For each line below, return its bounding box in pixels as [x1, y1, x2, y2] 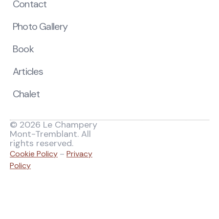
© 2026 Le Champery [10, 119, 97, 131]
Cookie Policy [10, 149, 58, 159]
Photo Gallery [13, 20, 68, 33]
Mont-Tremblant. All [10, 128, 91, 140]
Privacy [66, 149, 92, 159]
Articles [13, 65, 44, 78]
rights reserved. [10, 137, 73, 150]
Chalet [13, 88, 40, 101]
